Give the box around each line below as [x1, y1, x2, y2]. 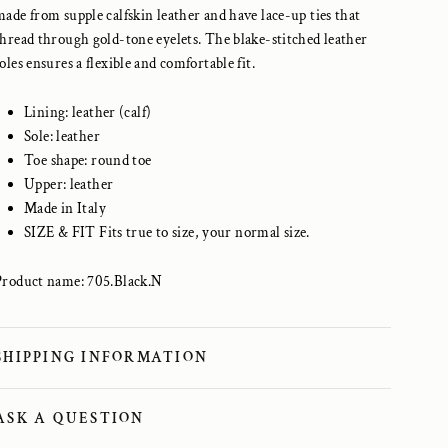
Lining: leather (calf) [24, 103, 152, 122]
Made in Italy [24, 199, 106, 218]
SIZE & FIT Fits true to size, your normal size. [24, 223, 310, 242]
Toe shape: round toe [24, 151, 152, 170]
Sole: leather [24, 127, 100, 146]
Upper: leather [24, 175, 114, 194]
